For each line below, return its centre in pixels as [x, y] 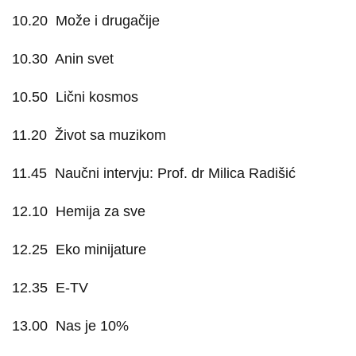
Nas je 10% [92, 326]
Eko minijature [101, 250]
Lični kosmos [97, 97]
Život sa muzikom [110, 135]
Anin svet [84, 59]
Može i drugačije [108, 21]
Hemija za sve [101, 211]
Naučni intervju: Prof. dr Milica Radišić [175, 173]
